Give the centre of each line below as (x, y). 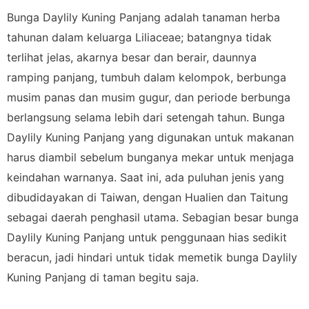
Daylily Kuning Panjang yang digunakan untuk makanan (150, 137)
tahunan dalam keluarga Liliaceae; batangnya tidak (139, 37)
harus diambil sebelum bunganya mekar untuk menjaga (150, 157)
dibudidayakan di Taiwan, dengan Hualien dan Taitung (148, 197)
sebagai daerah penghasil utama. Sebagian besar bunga (153, 217)
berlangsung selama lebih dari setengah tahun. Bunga (146, 117)
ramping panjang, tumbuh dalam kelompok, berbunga (147, 77)
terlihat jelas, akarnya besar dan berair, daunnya (132, 57)
